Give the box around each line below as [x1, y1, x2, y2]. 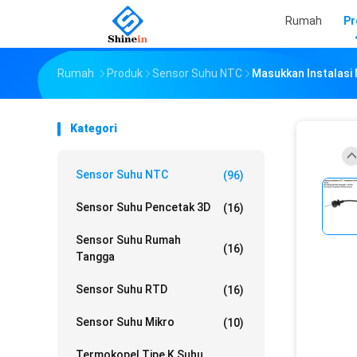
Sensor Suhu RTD [76, 283, 167, 296]
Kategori [70, 122, 117, 135]
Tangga [76, 250, 115, 263]
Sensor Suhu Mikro [76, 316, 175, 328]
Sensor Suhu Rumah [76, 233, 181, 246]
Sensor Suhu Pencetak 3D [76, 201, 210, 214]
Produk [107, 67, 143, 80]
